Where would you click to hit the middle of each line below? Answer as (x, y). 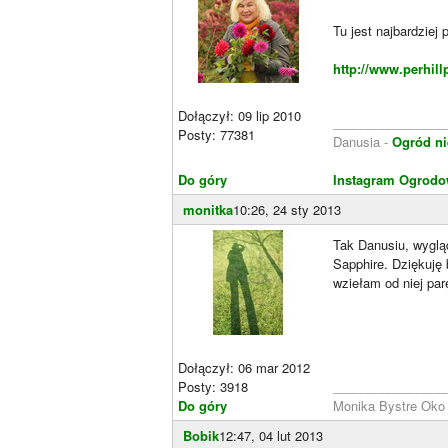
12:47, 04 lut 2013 (271, 435)
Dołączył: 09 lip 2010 (239, 115)
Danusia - (362, 141)
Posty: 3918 (213, 386)
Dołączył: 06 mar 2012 (244, 367)
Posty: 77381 (216, 134)
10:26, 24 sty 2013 (287, 209)
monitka (208, 209)
